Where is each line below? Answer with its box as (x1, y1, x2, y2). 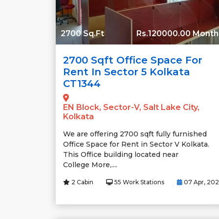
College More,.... (63, 160, 117, 170)
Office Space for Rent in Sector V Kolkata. (63, 140, 209, 149)
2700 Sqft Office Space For (63, 54, 202, 66)
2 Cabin (70, 178, 93, 186)
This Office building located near (63, 150, 178, 159)
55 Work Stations (113, 178, 164, 186)
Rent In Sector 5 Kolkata (63, 66, 190, 78)
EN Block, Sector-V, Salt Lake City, (63, 103, 199, 112)
